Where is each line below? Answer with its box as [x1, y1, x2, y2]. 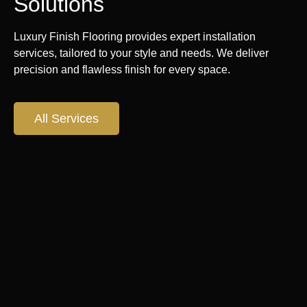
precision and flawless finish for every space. [14, 64, 230, 76]
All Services [34, 111, 99, 125]
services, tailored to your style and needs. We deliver [14, 47, 269, 60]
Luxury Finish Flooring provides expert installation [14, 31, 256, 43]
